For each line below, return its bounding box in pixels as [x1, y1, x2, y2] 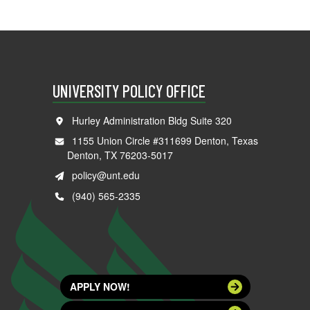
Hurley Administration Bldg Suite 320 [66, 113, 232, 127]
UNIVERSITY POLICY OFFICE [52, 81, 206, 102]
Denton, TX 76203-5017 [66, 148, 173, 163]
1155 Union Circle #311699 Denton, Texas [66, 134, 258, 148]
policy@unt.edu [71, 168, 140, 183]
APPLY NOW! [69, 280, 130, 294]
